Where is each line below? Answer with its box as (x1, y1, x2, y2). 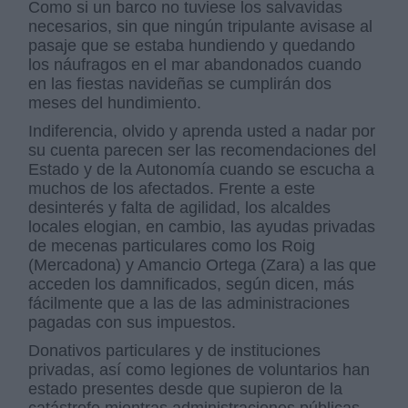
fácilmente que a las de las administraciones (28, 294, 351, 312)
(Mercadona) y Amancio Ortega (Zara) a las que (28, 256, 377, 274)
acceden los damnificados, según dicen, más (28, 275, 355, 293)
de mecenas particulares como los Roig (28, 237, 316, 255)
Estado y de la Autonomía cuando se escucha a (28, 160, 375, 178)
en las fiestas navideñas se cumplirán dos (28, 75, 332, 93)
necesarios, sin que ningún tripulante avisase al (28, 17, 373, 36)
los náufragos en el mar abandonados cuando (28, 56, 362, 74)
